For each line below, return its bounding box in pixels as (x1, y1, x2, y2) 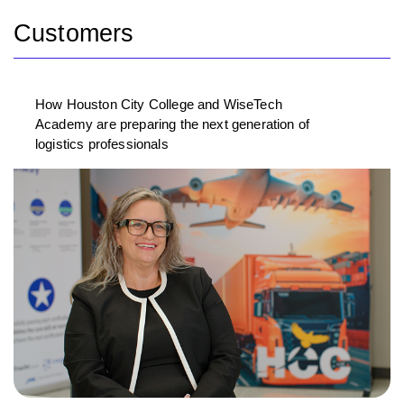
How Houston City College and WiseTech (35, 96, 282, 113)
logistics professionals (35, 136, 169, 152)
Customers (14, 19, 134, 48)
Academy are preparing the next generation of (35, 116, 310, 133)
